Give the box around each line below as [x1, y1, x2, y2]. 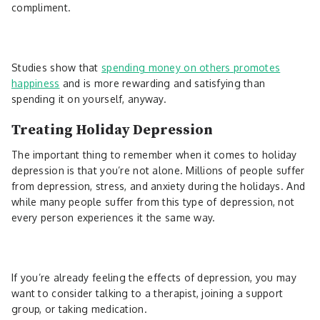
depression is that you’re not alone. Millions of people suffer [11, 164, 305, 176]
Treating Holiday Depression [11, 121, 213, 139]
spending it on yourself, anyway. [11, 92, 170, 105]
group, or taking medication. [11, 302, 151, 315]
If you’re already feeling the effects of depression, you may [11, 271, 296, 284]
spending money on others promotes [101, 61, 281, 74]
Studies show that [11, 61, 102, 74]
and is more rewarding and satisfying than [59, 76, 266, 89]
